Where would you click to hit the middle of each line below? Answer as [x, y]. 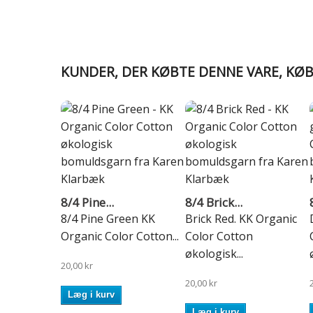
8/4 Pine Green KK [108, 218]
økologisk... [214, 253]
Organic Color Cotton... [120, 236]
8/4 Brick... [214, 202]
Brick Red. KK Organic [241, 218]
